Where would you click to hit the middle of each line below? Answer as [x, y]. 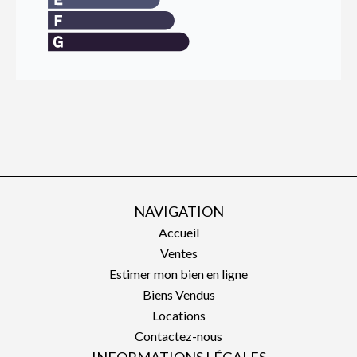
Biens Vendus [178, 294]
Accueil [178, 232]
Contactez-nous [178, 336]
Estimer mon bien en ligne [178, 274]
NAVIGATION [178, 211]
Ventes [178, 253]
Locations [178, 315]
